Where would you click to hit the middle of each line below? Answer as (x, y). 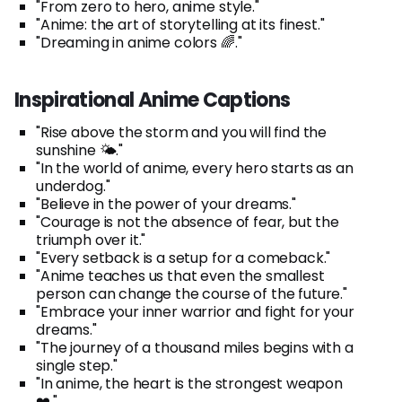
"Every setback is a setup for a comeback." (184, 258)
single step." (77, 365)
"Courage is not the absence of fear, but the (188, 222)
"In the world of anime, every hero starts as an (195, 168)
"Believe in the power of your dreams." (166, 204)
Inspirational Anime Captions (153, 100)
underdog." (73, 186)
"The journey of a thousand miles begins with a (195, 347)
